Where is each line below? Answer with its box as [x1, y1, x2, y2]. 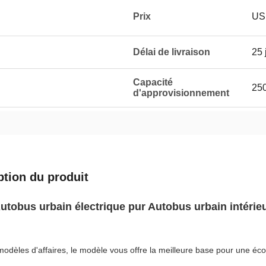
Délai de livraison [133, 47, 210, 57]
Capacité [133, 77, 173, 87]
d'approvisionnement [133, 88, 229, 98]
